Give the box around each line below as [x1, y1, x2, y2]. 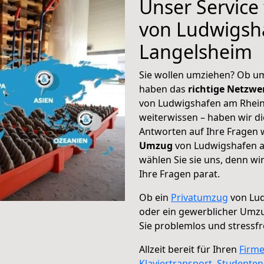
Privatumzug [171, 191, 228, 204]
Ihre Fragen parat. [139, 167, 220, 180]
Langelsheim [139, 39, 252, 64]
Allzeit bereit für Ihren [139, 243, 239, 256]
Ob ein [139, 191, 171, 204]
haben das [139, 82, 188, 95]
